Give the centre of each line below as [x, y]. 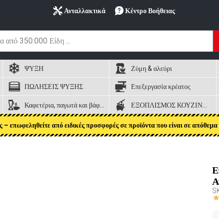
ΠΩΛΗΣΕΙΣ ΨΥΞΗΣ [54, 87]
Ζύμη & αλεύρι [152, 68]
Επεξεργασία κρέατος [161, 87]
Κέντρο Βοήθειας [150, 11]
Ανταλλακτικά [85, 11]
